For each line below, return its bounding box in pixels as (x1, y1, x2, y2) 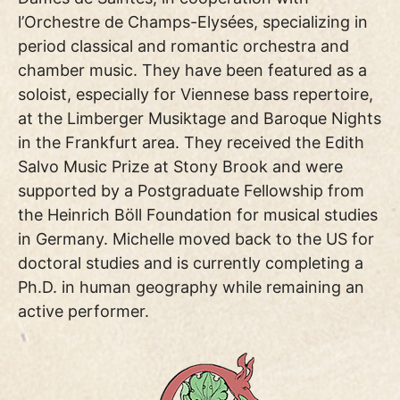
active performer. (18, 301, 154, 321)
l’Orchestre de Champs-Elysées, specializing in (18, 12, 368, 31)
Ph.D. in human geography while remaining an (18, 277, 364, 296)
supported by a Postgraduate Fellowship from (18, 180, 364, 200)
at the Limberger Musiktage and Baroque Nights (18, 108, 381, 128)
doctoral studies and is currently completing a (18, 253, 363, 272)
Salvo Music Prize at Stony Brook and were (18, 156, 343, 176)
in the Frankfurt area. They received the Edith (18, 132, 364, 152)
